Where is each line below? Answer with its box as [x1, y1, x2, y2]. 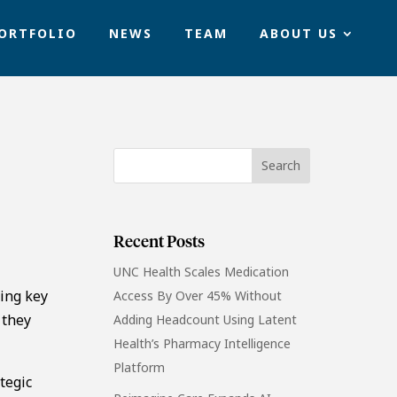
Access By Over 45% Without [113, 286, 283, 304]
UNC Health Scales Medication [113, 262, 290, 280]
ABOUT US [259, 25, 338, 42]
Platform [113, 358, 166, 376]
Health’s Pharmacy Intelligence [113, 334, 292, 352]
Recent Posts [113, 234, 206, 251]
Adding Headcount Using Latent [113, 310, 298, 328]
